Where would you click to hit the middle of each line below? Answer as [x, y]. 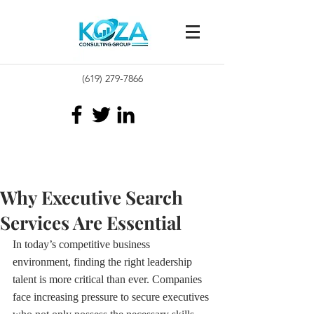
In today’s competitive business [83, 244]
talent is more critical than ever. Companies [109, 279]
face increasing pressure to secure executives [112, 297]
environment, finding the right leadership [104, 262]
